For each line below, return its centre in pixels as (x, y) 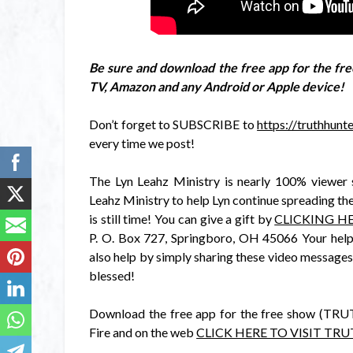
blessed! (112, 275)
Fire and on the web (143, 332)
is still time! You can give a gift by (182, 218)
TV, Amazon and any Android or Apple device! (218, 86)
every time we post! (142, 143)
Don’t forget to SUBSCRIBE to (173, 124)
